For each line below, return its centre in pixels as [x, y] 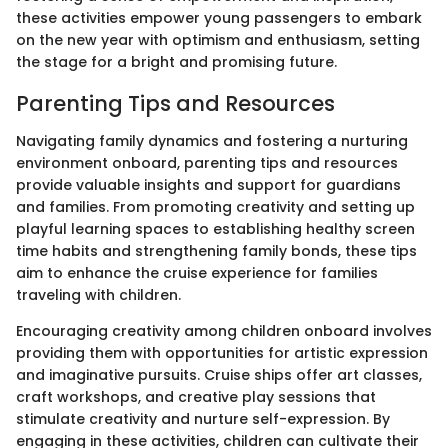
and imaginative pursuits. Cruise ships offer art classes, [219, 375]
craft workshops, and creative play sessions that [196, 397]
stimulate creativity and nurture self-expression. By [203, 419]
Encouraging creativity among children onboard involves [224, 331]
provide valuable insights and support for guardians [208, 185]
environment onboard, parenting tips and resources [207, 163]
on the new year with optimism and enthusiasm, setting [218, 39]
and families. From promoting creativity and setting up [215, 207]
